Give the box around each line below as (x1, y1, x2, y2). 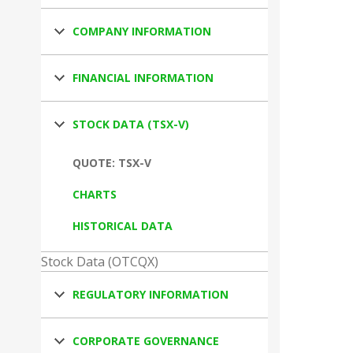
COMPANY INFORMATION (72, 24, 211, 39)
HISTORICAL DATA (72, 218, 173, 233)
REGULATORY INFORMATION (72, 287, 229, 302)
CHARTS (72, 187, 117, 202)
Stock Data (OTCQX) (41, 253, 158, 270)
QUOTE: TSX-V (72, 155, 151, 170)
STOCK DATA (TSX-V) (72, 117, 189, 132)
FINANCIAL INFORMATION (72, 70, 214, 85)
